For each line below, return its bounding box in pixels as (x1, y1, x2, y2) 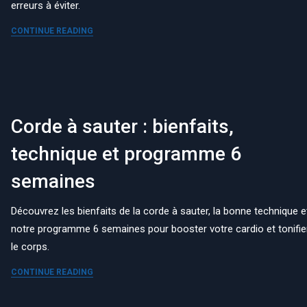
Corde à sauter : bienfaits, (11, 115, 234, 138)
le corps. (11, 241, 50, 254)
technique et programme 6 (11, 143, 242, 166)
